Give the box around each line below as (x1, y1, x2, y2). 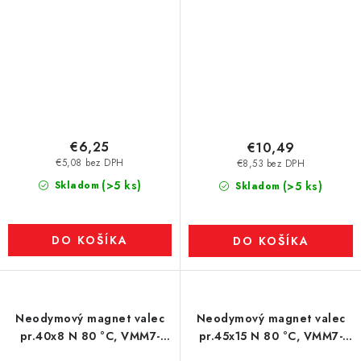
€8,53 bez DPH (236, 157, 305, 171)
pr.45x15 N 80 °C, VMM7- (198, 328, 343, 344)
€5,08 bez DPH (56, 156, 124, 170)
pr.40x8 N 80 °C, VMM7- (19, 328, 160, 344)
